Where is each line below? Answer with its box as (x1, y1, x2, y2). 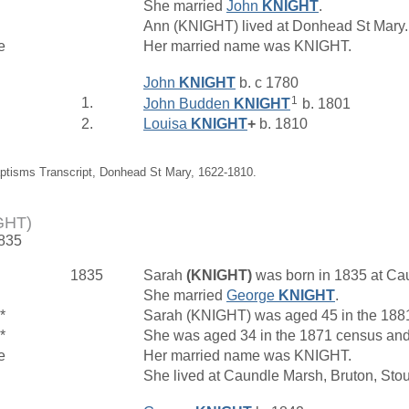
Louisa (143, 115, 191, 131)
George (226, 287, 278, 303)
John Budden (143, 95, 234, 111)
